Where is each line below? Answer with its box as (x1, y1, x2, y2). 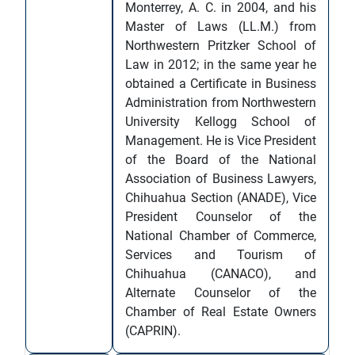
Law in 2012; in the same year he (125, 57, 317, 72)
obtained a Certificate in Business (125, 76, 317, 91)
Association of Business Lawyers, (125, 171, 317, 186)
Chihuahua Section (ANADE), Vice (125, 190, 317, 205)
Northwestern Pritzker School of (125, 38, 317, 53)
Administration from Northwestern (125, 95, 317, 110)
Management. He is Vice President (125, 133, 317, 148)
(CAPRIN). (125, 323, 181, 338)
